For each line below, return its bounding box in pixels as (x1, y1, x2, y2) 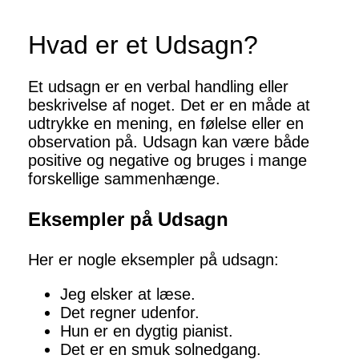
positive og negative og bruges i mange (28, 151, 307, 170)
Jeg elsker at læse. (60, 285, 196, 304)
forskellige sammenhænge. (28, 170, 220, 188)
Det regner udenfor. (60, 304, 200, 322)
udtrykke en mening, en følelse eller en (28, 115, 304, 133)
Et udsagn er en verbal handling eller (28, 78, 288, 96)
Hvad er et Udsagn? (28, 30, 258, 60)
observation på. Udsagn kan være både (28, 133, 309, 151)
